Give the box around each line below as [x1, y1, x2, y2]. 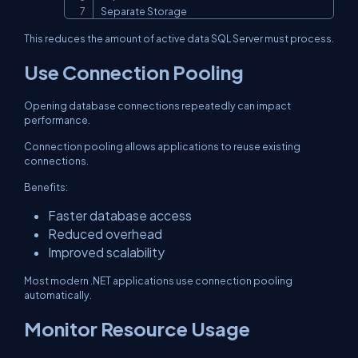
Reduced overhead [48, 226, 162, 241]
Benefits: [24, 181, 68, 193]
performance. [24, 113, 90, 126]
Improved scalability [48, 245, 165, 260]
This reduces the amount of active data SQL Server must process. [24, 32, 334, 45]
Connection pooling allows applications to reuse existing [24, 140, 300, 153]
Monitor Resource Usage [24, 316, 250, 340]
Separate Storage [101, 5, 187, 18]
